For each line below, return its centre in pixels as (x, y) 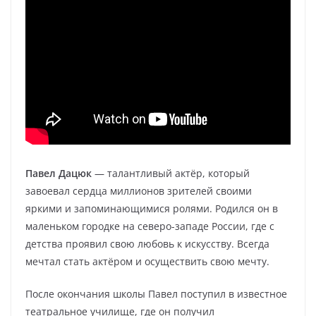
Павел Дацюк (59, 173)
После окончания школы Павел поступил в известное (156, 294)
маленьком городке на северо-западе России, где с (150, 226)
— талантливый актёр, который (171, 173)
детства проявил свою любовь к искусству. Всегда (147, 244)
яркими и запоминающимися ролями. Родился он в (152, 208)
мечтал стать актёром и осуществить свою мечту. (147, 261)
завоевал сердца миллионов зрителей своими (139, 191)
